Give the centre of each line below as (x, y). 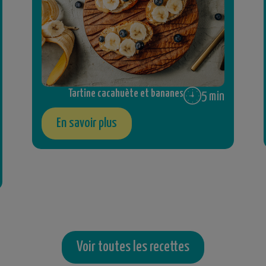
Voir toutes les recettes (133, 247)
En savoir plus (86, 123)
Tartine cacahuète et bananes (126, 94)
